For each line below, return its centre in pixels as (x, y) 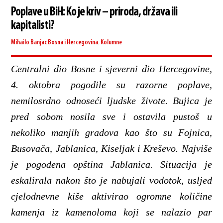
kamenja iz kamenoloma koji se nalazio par (111, 212)
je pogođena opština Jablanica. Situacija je (111, 164)
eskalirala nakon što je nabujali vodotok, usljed (111, 180)
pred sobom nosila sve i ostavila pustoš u (111, 116)
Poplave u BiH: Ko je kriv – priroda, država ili (94, 12)
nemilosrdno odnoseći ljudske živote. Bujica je (111, 100)
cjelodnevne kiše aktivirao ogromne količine (111, 196)
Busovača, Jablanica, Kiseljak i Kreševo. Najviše (111, 148)
